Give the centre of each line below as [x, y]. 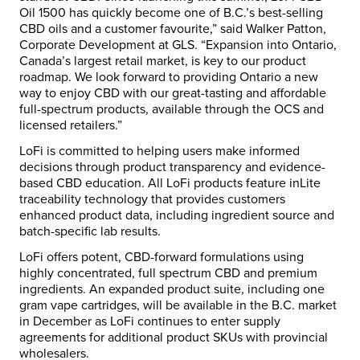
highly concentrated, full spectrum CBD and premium [168, 274]
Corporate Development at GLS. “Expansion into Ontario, [178, 45]
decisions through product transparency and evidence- [172, 168]
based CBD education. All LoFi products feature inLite [170, 184]
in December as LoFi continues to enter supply [150, 322]
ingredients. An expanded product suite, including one [172, 290]
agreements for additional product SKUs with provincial [174, 338]
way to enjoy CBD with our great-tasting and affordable [173, 94]
